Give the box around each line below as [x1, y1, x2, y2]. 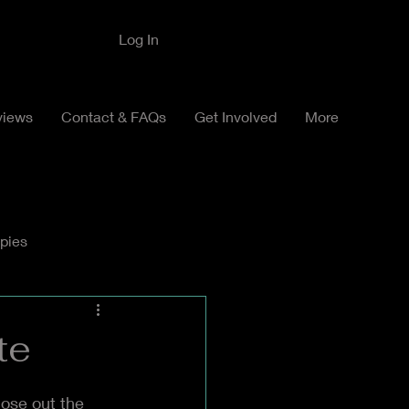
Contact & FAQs [61, 108, 166, 125]
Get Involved [194, 108, 277, 125]
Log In [118, 30, 159, 47]
